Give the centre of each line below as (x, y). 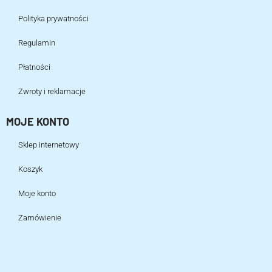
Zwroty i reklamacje (52, 92)
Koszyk (30, 169)
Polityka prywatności (53, 19)
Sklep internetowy (49, 145)
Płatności (34, 67)
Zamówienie (40, 218)
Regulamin (37, 43)
